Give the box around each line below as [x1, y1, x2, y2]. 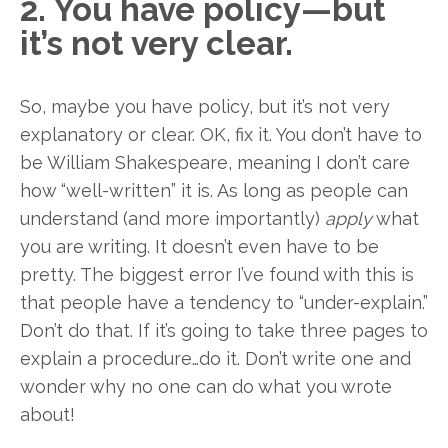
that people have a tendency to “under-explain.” [20, 292, 428, 314]
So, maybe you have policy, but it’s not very [20, 96, 390, 118]
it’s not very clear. [20, 23, 293, 63]
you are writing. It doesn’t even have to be [20, 236, 379, 258]
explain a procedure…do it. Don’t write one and [20, 348, 411, 370]
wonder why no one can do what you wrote [20, 376, 392, 398]
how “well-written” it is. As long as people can [20, 180, 408, 202]
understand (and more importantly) [20, 208, 325, 230]
